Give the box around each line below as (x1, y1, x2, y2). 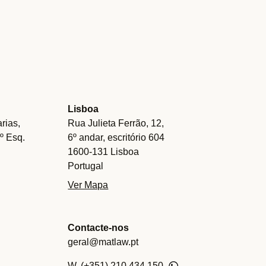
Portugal (68, 161, 104, 171)
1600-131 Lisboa (68, 147, 140, 157)
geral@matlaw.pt (68, 237, 139, 247)
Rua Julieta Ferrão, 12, (68, 118, 164, 128)
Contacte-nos (68, 223, 129, 233)
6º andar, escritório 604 (68, 132, 165, 142)
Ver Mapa (68, 180, 109, 190)
